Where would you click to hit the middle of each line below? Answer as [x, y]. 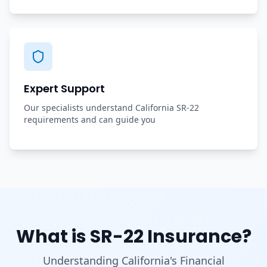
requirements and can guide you [90, 119]
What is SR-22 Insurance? [133, 236]
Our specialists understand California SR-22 [111, 107]
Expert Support [64, 88]
